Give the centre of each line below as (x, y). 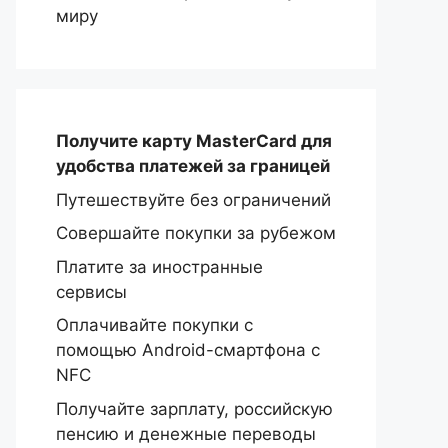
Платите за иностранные (159, 266)
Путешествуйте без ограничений (193, 199)
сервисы (91, 291)
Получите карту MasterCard (178, 141)
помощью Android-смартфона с (188, 350)
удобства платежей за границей (193, 166)
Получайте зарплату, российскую (194, 408)
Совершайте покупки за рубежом (196, 233)
